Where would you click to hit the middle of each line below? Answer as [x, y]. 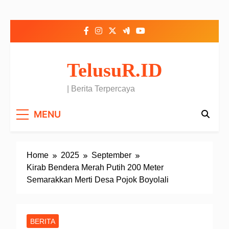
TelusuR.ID [114, 70]
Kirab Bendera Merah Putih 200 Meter [95, 167]
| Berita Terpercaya [101, 89]
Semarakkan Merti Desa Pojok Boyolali [98, 179]
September [111, 155]
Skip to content [37, 14]
